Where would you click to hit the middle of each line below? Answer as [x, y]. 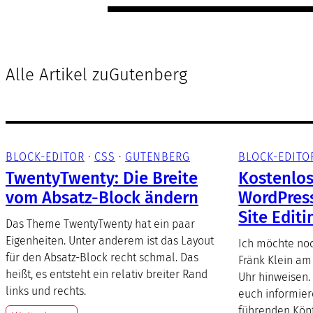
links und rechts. [46, 291]
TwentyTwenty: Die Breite [102, 178]
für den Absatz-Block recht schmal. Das [102, 257]
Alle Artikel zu [57, 74]
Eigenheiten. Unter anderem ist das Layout [110, 240]
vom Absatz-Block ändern [102, 197]
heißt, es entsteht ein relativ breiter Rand [107, 274]
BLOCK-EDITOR [45, 156]
